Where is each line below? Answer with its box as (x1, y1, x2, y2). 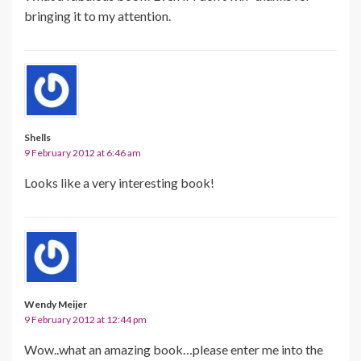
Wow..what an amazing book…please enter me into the (24, 341, 323, 357)
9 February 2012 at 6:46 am (24, 146, 141, 159)
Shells (24, 131, 51, 143)
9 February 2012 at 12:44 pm (24, 313, 147, 326)
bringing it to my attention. (24, 7, 171, 23)
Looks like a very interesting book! (24, 174, 214, 190)
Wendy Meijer (24, 297, 87, 310)
